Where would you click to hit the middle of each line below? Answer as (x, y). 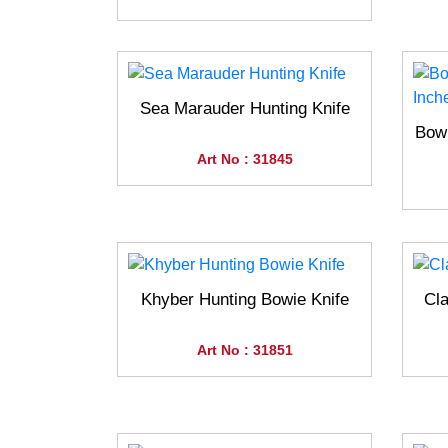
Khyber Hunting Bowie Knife (244, 300)
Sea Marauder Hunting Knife (244, 109)
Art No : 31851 (244, 350)
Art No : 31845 (244, 159)
